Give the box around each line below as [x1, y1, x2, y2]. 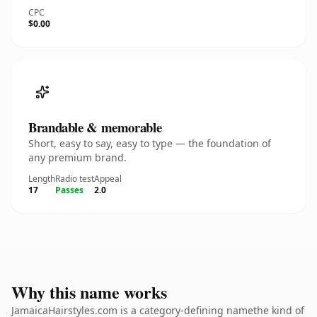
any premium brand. [28, 151, 127, 164]
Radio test [55, 173, 94, 185]
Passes [55, 184, 83, 196]
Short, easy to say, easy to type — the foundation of [28, 137, 271, 150]
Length [28, 173, 55, 185]
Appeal [94, 173, 122, 185]
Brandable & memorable [28, 117, 162, 137]
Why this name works [11, 279, 167, 304]
